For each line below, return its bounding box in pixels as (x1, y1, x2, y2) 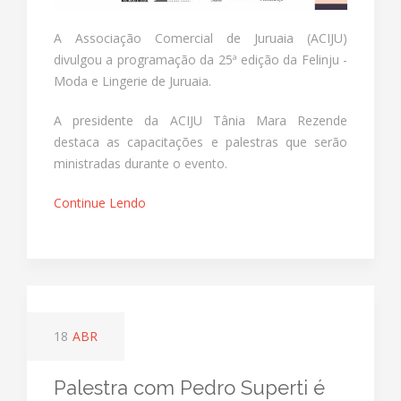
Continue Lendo (54, 193, 146, 211)
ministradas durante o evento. (54, 154, 227, 172)
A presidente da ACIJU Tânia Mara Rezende (54, 111, 347, 129)
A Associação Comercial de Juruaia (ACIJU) (54, 29, 347, 47)
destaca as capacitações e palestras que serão (54, 132, 347, 150)
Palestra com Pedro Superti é (54, 375, 325, 399)
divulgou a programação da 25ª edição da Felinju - (54, 50, 347, 68)
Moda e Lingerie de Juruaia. (54, 72, 211, 90)
